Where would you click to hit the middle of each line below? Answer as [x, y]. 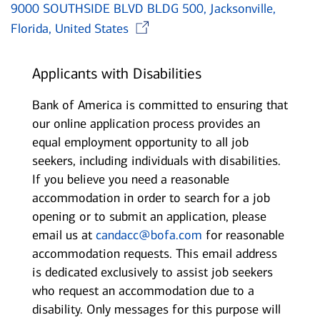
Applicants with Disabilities [116, 74]
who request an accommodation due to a [143, 291]
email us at [64, 235]
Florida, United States [71, 29]
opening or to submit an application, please [149, 217]
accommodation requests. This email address [154, 254]
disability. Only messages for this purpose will [156, 310]
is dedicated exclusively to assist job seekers [152, 272]
